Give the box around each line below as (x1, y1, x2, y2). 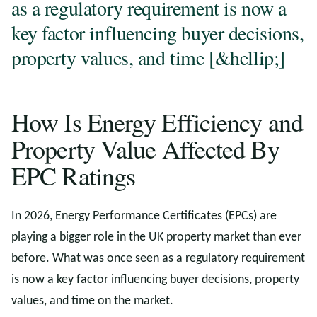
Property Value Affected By (11, 132, 279, 166)
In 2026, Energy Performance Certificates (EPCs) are (11, 209, 277, 223)
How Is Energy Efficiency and (11, 105, 303, 139)
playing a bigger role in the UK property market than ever (11, 231, 301, 244)
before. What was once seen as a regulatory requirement (11, 252, 305, 265)
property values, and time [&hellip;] (11, 44, 285, 71)
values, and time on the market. (11, 294, 173, 308)
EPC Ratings (11, 158, 136, 192)
